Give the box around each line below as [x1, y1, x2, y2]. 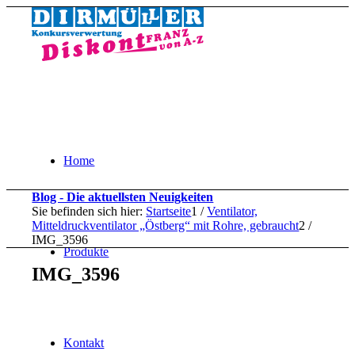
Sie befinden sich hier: [32, 204, 143, 218]
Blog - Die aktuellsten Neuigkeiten [32, 190, 214, 204]
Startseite [146, 204, 192, 218]
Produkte [63, 245, 109, 258]
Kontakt [63, 336, 105, 349]
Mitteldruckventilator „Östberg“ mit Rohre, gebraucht [32, 219, 300, 232]
